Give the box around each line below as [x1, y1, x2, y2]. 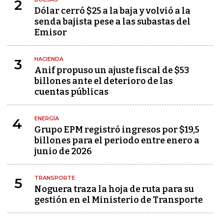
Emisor [34, 27, 67, 38]
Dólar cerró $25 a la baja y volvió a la [34, 5, 191, 16]
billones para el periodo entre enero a [34, 135, 199, 146]
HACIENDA [34, 55, 63, 62]
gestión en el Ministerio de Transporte [34, 194, 203, 205]
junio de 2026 [34, 146, 92, 157]
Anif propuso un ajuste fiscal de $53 [34, 65, 189, 76]
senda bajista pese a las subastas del [34, 16, 191, 27]
